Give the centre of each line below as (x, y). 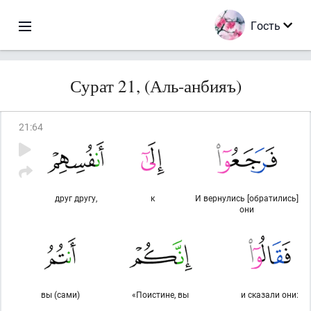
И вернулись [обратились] (246, 198)
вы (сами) (60, 294)
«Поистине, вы (160, 294)
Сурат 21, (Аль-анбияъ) (155, 86)
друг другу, (76, 198)
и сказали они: (270, 294)
